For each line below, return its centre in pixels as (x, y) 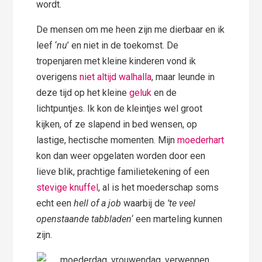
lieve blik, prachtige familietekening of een (123, 172)
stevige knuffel (68, 188)
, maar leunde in (183, 77)
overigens (58, 77)
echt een (55, 204)
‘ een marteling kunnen (177, 219)
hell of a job (98, 204)
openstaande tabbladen (84, 219)
